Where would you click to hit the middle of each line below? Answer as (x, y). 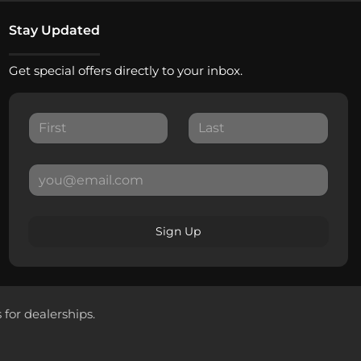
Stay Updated (54, 30)
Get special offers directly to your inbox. (125, 71)
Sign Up (178, 231)
